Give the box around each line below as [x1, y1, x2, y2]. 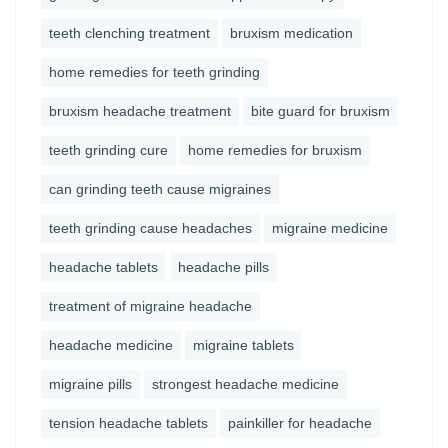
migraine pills [49, 376, 132, 392]
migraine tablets [193, 337, 294, 353]
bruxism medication [230, 25, 353, 41]
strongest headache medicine [152, 376, 339, 392]
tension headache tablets [49, 415, 208, 431]
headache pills [178, 259, 269, 275]
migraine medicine [272, 220, 388, 236]
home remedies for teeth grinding [49, 64, 260, 80]
